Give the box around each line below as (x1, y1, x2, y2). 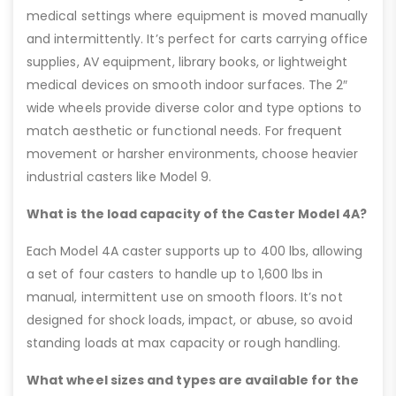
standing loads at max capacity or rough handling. (27, 333, 341, 352)
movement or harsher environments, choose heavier (27, 144, 359, 163)
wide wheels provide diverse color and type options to (27, 98, 362, 117)
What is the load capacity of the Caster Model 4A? (27, 204, 368, 223)
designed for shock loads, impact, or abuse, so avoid (27, 310, 353, 329)
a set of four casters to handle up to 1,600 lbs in (27, 264, 324, 283)
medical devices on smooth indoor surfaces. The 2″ (27, 75, 348, 94)
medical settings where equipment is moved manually (27, 6, 369, 25)
